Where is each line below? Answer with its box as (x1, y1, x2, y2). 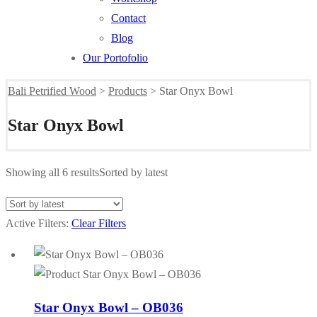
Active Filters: (6, 217, 71, 229)
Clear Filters (71, 217, 126, 229)
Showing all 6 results (6, 166, 99, 178)
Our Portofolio (83, 52, 148, 64)
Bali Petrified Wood (8, 85, 96, 97)
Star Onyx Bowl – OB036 (34, 299, 183, 315)
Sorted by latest (99, 166, 168, 178)
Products (108, 85, 147, 97)
